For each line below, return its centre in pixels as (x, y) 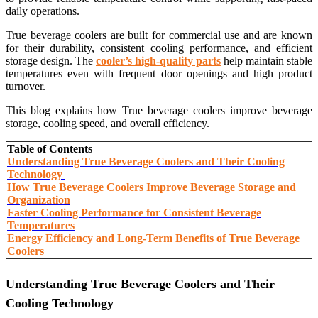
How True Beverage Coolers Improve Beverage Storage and (152, 187)
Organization (39, 199)
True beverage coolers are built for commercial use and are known (159, 35)
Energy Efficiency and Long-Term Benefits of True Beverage (153, 238)
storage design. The (51, 60)
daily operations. (43, 11)
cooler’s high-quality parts (158, 60)
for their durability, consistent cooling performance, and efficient (159, 48)
